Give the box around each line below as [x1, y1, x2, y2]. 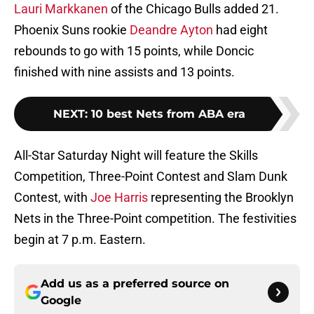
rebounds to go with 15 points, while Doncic [14, 43, 254, 59]
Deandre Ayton [130, 22, 213, 38]
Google [41, 294, 81, 308]
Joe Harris [90, 190, 148, 205]
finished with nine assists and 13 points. [14, 64, 235, 80]
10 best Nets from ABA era [91, 107, 245, 121]
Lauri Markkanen [14, 1, 108, 17]
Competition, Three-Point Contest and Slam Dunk [14, 169, 287, 184]
